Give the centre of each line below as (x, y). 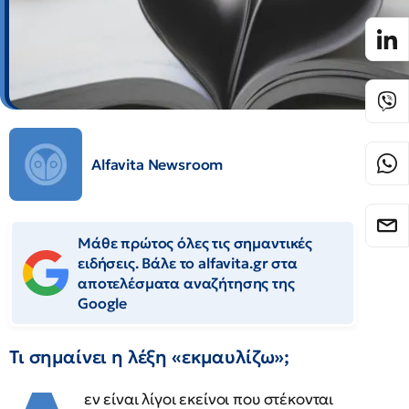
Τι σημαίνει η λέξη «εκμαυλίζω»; (150, 357)
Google (103, 303)
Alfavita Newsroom (157, 164)
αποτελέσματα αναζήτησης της (186, 283)
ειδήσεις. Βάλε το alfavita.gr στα (188, 263)
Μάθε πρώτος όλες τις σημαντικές (195, 243)
